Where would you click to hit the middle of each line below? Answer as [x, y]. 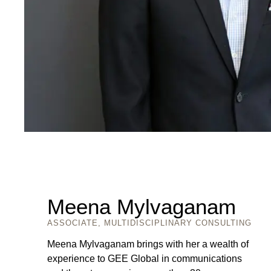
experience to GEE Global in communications [145, 258]
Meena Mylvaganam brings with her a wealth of [148, 244]
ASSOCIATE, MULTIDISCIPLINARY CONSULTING [150, 223]
